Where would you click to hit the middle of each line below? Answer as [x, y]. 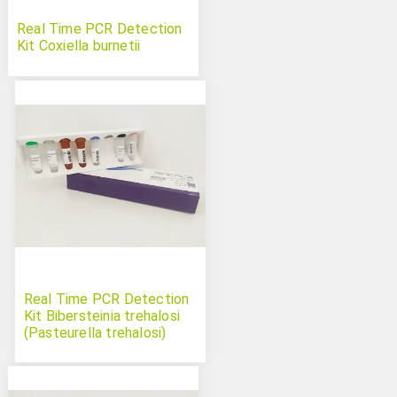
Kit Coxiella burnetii [78, 46]
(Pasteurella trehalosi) [95, 332]
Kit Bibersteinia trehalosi [101, 315]
